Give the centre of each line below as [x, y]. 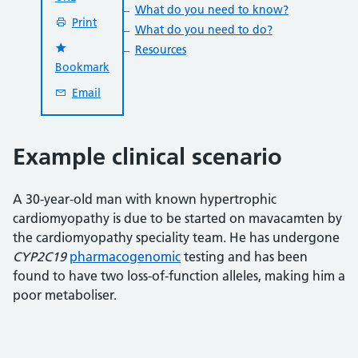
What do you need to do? [203, 29]
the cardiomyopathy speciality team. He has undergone [176, 237]
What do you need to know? [211, 9]
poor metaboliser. [65, 294]
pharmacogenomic [125, 256]
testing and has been [244, 256]
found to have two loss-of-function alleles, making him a [179, 275]
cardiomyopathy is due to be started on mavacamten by [177, 218]
